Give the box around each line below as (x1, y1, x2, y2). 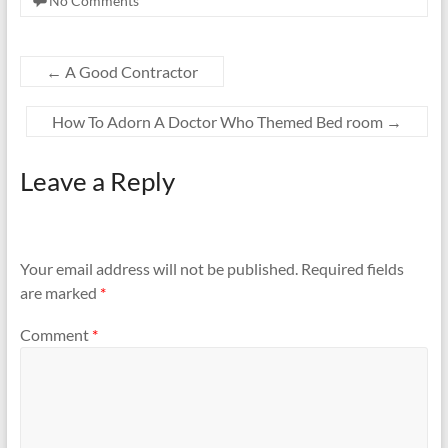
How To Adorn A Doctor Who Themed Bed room (52, 112, 387, 131)
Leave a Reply (19, 165, 175, 197)
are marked (19, 283, 100, 303)
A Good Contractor (61, 62, 198, 81)
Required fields (300, 259, 404, 279)
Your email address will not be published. (19, 259, 298, 279)
